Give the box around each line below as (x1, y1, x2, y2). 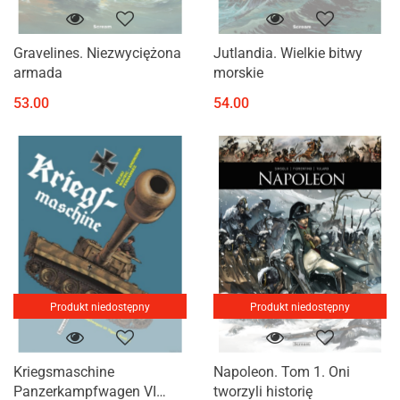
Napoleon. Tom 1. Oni (213, 362, 350, 380)
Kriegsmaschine (13, 362, 114, 380)
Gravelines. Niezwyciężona (13, 45, 181, 62)
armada (13, 64, 62, 82)
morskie (213, 64, 263, 82)
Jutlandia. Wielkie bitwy (213, 45, 362, 62)
